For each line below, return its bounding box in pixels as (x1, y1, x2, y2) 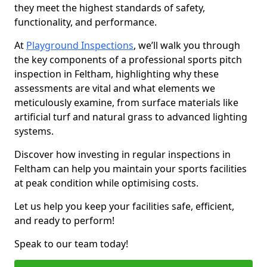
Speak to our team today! (14, 237, 128, 250)
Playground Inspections (26, 39, 133, 52)
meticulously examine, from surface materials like (14, 96, 238, 109)
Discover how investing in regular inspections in (14, 148, 231, 161)
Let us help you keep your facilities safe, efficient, (14, 200, 234, 213)
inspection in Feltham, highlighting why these (14, 67, 219, 80)
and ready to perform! (14, 214, 114, 227)
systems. (14, 125, 56, 138)
